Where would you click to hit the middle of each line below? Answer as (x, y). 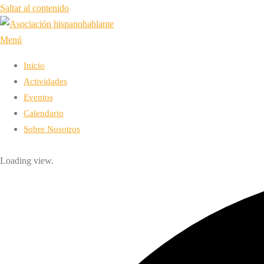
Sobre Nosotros (52, 129)
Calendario (44, 113)
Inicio (34, 65)
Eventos (38, 97)
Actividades (45, 81)
